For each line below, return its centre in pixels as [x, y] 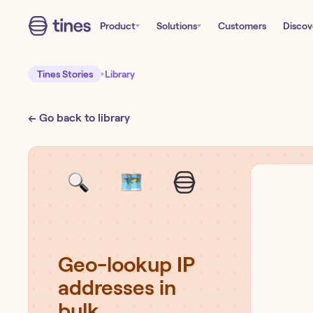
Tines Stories [65, 74]
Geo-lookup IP [126, 264]
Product [118, 26]
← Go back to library [79, 118]
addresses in [117, 287]
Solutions [177, 26]
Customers [242, 26]
